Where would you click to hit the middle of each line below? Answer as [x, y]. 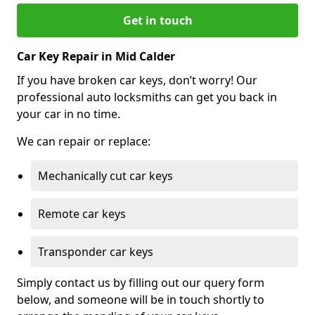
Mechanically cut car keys [105, 175]
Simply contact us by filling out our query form [141, 282]
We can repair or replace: [84, 141]
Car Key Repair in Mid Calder [96, 56]
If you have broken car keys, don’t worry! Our [137, 80]
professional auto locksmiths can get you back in [147, 97]
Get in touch [157, 20]
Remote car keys [82, 213]
